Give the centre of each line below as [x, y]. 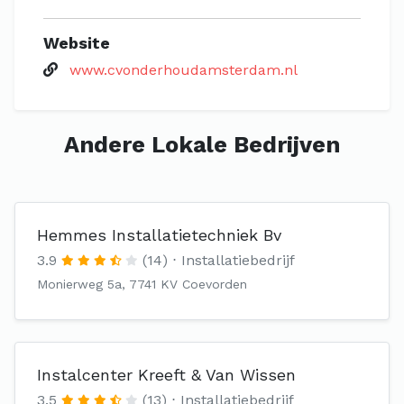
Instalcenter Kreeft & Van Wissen [166, 375]
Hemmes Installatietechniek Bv [159, 235]
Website [77, 43]
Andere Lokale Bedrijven [202, 145]
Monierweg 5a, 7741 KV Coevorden [142, 284]
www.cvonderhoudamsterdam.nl [184, 70]
